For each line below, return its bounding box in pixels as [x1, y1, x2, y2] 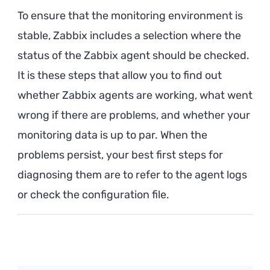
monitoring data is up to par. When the [17, 128, 207, 142]
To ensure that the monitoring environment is [17, 8, 243, 22]
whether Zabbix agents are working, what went [17, 88, 253, 102]
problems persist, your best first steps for [17, 148, 223, 162]
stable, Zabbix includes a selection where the [17, 28, 241, 42]
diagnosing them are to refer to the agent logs [17, 168, 247, 181]
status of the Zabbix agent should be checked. [17, 48, 250, 62]
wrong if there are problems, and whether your [17, 108, 250, 122]
